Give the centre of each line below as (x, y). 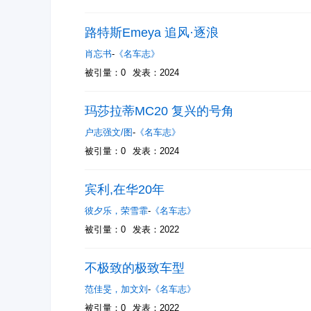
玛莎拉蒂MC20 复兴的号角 (159, 111)
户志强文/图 (109, 132)
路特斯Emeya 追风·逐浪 (152, 33)
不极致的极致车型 (135, 268)
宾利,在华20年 (125, 190)
